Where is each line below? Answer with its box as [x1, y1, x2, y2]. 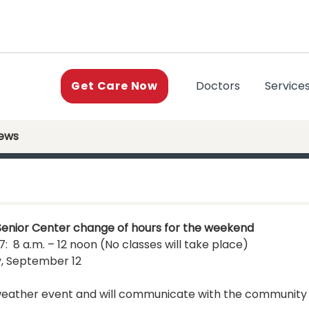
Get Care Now [71, 78, 158, 94]
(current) [239, 77, 291, 94]
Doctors [196, 78, 240, 94]
